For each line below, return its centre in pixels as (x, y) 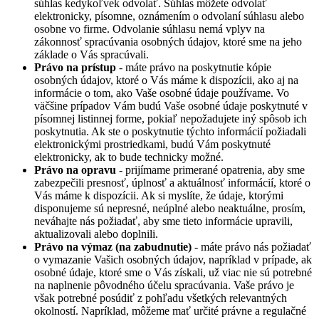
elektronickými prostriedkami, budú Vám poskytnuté (152, 145)
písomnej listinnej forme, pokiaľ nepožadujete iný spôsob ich (171, 119)
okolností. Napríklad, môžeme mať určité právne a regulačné (170, 311)
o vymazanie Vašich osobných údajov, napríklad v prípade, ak (173, 260)
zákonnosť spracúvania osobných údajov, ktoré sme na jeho (168, 42)
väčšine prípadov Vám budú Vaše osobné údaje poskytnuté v (171, 106)
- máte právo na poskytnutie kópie (194, 68)
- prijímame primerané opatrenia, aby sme (210, 170)
